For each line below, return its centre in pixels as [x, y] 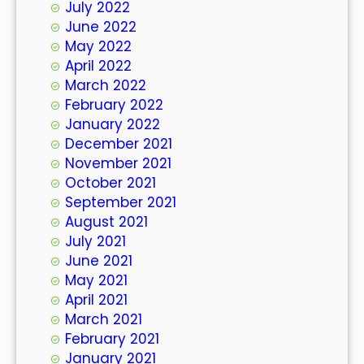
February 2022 [114, 104]
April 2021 [96, 299]
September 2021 [121, 202]
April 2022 [98, 65]
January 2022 [113, 124]
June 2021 [99, 260]
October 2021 [110, 182]
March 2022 [106, 85]
